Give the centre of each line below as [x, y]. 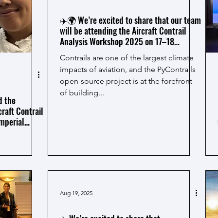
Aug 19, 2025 [76, 193]
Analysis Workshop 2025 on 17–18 [117, 41]
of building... [82, 93]
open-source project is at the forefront [126, 81]
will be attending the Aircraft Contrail [123, 31]
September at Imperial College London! [126, 52]
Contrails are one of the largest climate [127, 58]
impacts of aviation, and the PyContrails [128, 69]
